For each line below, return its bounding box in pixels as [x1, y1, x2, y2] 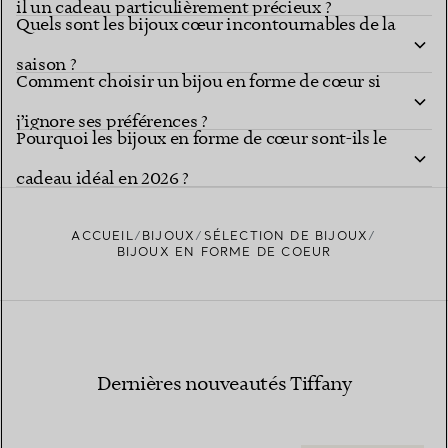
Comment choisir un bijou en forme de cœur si [16, 70, 381, 93]
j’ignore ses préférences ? [16, 110, 208, 133]
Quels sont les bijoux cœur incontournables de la [16, 13, 396, 36]
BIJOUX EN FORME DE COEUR [116, 244, 332, 260]
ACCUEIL [71, 228, 134, 244]
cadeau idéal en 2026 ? [16, 167, 189, 190]
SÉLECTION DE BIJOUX [203, 228, 369, 244]
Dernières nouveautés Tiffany [96, 372, 352, 398]
